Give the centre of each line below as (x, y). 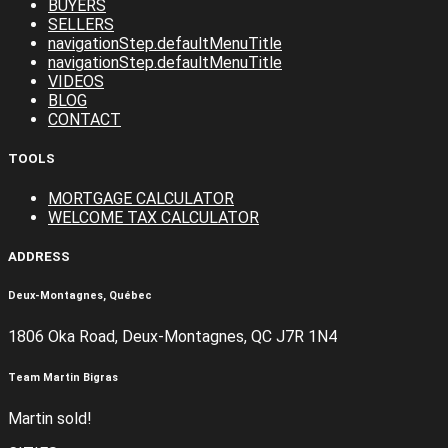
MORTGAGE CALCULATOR (141, 198)
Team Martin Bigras (63, 377)
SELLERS (81, 25)
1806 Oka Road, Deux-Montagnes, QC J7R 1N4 (172, 336)
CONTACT (84, 120)
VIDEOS (76, 82)
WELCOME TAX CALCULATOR (153, 217)
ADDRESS (39, 256)
